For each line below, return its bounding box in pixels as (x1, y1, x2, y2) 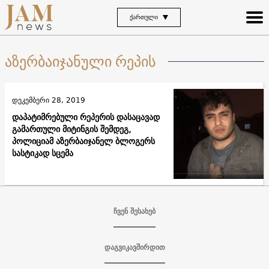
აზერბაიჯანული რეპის (5, 52, 156, 71)
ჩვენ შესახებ (113, 204, 156, 217)
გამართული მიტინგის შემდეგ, (12, 121, 131, 136)
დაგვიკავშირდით (104, 240, 165, 253)
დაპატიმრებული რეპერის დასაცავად (12, 109, 160, 124)
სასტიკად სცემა (12, 145, 73, 160)
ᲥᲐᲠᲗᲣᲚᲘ (130, 11, 158, 22)
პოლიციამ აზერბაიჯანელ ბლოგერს (12, 133, 155, 148)
